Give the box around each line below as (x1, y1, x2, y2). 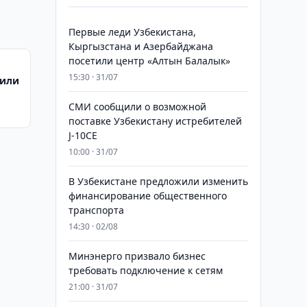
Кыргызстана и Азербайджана (68, 40, 213, 53)
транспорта (68, 204, 124, 217)
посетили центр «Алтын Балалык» (68, 54, 230, 67)
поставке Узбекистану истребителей (68, 114, 242, 127)
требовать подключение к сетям (68, 264, 223, 277)
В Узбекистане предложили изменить (68, 175, 248, 188)
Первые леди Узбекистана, (68, 25, 196, 38)
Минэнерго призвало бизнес (68, 249, 206, 262)
